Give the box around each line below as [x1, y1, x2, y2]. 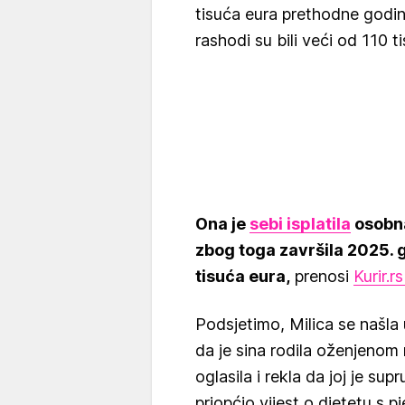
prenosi [290, 267, 353, 287]
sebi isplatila [250, 214, 351, 234]
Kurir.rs [353, 267, 403, 287]
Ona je [195, 214, 250, 234]
